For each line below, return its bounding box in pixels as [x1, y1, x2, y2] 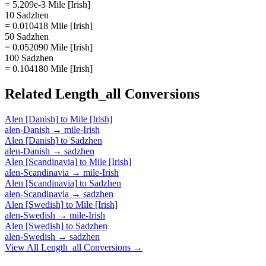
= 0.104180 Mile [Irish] [5, 63, 93, 74]
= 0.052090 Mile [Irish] [5, 42, 93, 52]
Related [5, 85, 55, 102]
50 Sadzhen [5, 31, 49, 42]
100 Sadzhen [5, 52, 53, 63]
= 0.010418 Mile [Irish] [5, 20, 93, 31]
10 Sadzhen [5, 9, 49, 20]
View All [5, 242, 41, 252]
